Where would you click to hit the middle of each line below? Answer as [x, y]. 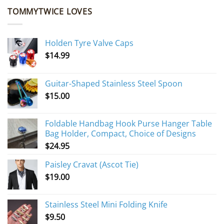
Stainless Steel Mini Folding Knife [106, 204]
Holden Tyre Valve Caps [89, 43]
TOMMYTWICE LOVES [50, 12]
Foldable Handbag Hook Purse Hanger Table [128, 123]
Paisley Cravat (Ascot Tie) [92, 164]
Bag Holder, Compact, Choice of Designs [120, 133]
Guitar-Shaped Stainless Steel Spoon [114, 83]
